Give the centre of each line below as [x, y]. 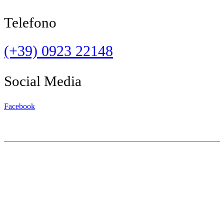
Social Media [43, 81]
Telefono [30, 22]
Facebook [19, 106]
